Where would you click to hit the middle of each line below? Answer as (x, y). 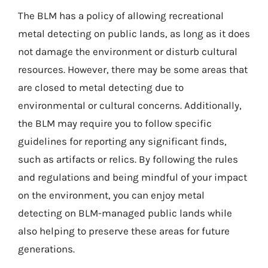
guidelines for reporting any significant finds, (122, 141)
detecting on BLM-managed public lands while (125, 213)
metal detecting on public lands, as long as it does (134, 33)
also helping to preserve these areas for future (124, 231)
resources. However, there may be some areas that (133, 69)
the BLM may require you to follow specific (115, 123)
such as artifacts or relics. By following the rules (128, 159)
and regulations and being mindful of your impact (133, 177)
